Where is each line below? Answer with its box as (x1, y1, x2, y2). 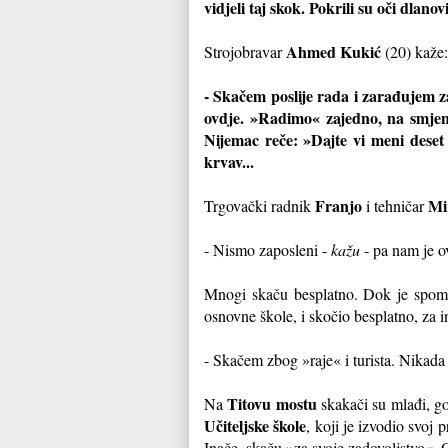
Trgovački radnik (204, 194, 315, 216)
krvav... (204, 149, 254, 173)
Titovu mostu (227, 391, 317, 415)
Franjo (315, 193, 362, 217)
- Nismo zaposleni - (204, 238, 331, 260)
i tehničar (362, 194, 428, 216)
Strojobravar (204, 40, 286, 62)
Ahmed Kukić (286, 39, 385, 63)
